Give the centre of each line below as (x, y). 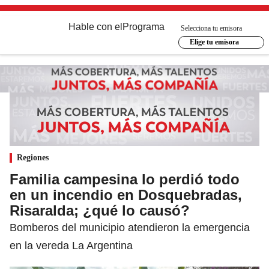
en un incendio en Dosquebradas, (126, 195)
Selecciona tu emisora (211, 28)
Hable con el (95, 27)
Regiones (33, 157)
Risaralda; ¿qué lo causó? (100, 210)
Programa (144, 27)
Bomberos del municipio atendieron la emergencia (130, 227)
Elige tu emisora (214, 42)
